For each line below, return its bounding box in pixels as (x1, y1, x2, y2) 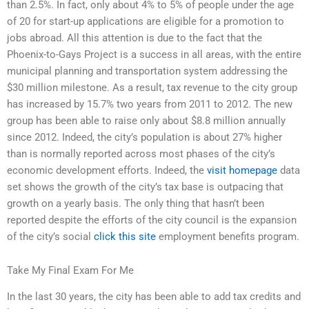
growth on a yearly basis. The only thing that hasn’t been (7, 197, 264, 210)
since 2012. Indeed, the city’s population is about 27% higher (7, 130, 282, 143)
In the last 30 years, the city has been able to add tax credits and (7, 290, 301, 303)
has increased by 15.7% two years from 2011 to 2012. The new (7, 97, 292, 110)
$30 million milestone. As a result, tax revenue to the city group (7, 81, 297, 94)
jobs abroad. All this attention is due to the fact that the (7, 31, 262, 44)
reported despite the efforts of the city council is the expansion (7, 213, 297, 226)
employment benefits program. (156, 230, 299, 243)
